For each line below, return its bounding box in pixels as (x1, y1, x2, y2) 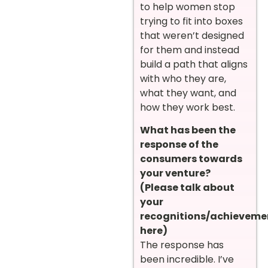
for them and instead (140, 42, 239, 57)
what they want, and (140, 86, 236, 100)
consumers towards (140, 152, 242, 166)
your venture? (140, 166, 211, 181)
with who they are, (140, 71, 226, 86)
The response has (140, 238, 224, 252)
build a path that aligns (140, 57, 248, 71)
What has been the (140, 123, 236, 138)
